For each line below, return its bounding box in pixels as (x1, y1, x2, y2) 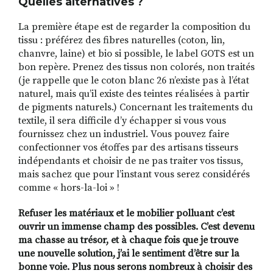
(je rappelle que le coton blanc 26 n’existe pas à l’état (18, 74, 249, 87)
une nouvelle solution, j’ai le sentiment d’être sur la (18, 247, 239, 260)
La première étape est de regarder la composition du (18, 21, 250, 34)
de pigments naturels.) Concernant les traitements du (18, 101, 253, 114)
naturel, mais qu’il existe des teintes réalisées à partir (18, 88, 249, 101)
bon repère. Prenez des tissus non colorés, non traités (18, 61, 255, 74)
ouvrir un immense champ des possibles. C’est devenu (18, 221, 255, 233)
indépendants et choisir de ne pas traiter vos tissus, (18, 155, 243, 168)
